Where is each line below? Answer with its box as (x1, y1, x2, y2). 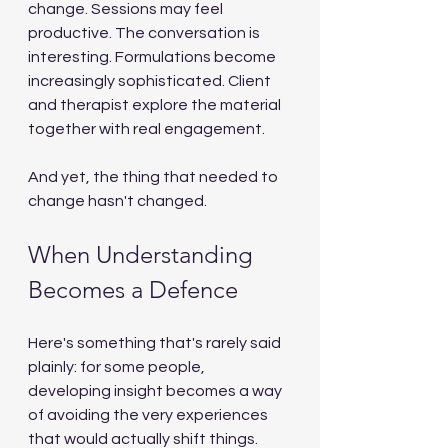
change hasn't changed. (28, 193, 207, 209)
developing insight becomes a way (28, 383, 285, 399)
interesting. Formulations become (28, 49, 279, 65)
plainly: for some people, (28, 359, 208, 375)
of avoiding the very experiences (28, 407, 271, 423)
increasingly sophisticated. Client (28, 73, 274, 89)
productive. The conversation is (28, 25, 263, 41)
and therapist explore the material (28, 97, 284, 113)
